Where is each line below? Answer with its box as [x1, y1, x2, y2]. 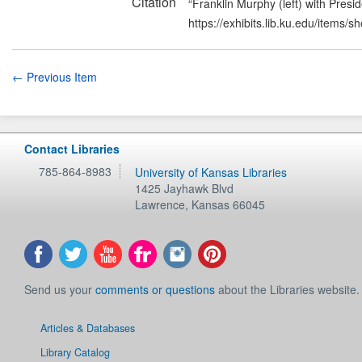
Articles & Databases [40, 321, 135, 336]
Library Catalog [40, 345, 110, 360]
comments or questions [95, 281, 215, 297]
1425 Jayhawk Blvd [135, 180, 234, 196]
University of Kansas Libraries [135, 164, 288, 180]
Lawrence [135, 196, 186, 213]
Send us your [24, 281, 95, 297]
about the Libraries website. [215, 281, 360, 297]
